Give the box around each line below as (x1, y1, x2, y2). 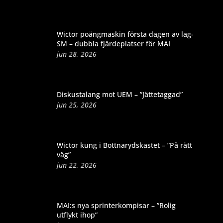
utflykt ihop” (56, 210, 98, 220)
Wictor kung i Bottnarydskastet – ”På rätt (56, 140, 192, 150)
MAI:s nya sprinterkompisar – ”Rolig (56, 200, 176, 210)
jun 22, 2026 (56, 160, 97, 170)
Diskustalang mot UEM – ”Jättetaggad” (56, 89, 183, 99)
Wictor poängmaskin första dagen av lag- (56, 29, 194, 39)
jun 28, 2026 (56, 49, 97, 59)
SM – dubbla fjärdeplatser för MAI (56, 38, 170, 48)
